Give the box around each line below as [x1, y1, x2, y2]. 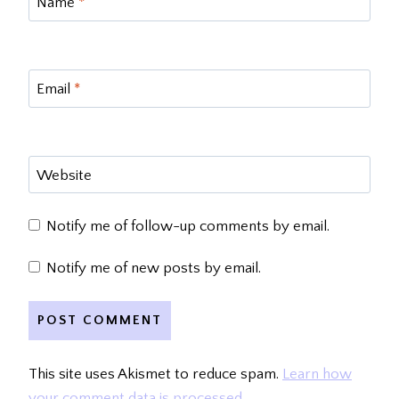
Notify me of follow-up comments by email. [46, 217, 330, 234]
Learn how [282, 366, 352, 383]
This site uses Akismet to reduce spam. [28, 366, 282, 383]
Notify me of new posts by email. [46, 260, 262, 277]
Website [36, 167, 92, 184]
